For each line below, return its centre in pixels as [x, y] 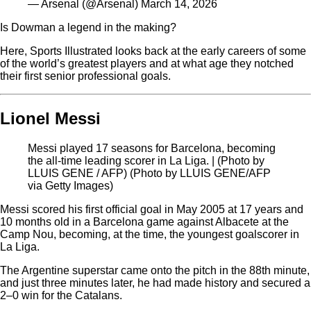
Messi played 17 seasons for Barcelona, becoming [152, 149]
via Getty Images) [70, 186]
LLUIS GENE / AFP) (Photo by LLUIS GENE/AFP [149, 174]
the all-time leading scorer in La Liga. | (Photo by [146, 161]
